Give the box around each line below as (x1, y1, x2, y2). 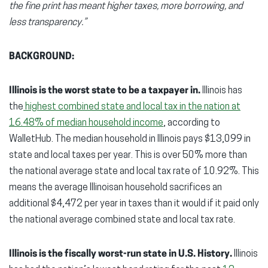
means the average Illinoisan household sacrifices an (9, 182, 222, 193)
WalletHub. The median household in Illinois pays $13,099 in (9, 134, 251, 144)
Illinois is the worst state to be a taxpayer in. (9, 86, 202, 96)
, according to (163, 118, 220, 128)
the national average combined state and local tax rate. (9, 215, 236, 225)
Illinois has (202, 86, 242, 96)
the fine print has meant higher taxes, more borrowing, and (9, 1, 243, 11)
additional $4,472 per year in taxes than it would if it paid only (9, 199, 259, 209)
